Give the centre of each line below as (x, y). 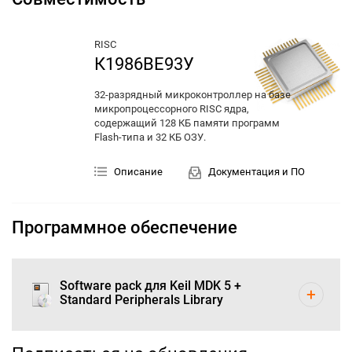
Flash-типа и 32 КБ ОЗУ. (151, 137)
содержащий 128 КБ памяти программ (187, 123)
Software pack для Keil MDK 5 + (150, 285)
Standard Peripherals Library (141, 299)
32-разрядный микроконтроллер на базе (192, 95)
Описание (138, 172)
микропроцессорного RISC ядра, (172, 109)
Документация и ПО (257, 172)
